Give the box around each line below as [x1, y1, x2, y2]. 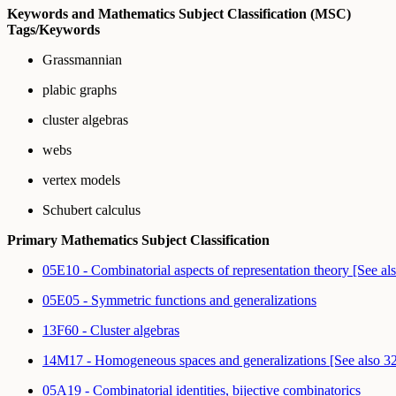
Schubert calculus [42, 202, 141, 218]
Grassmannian [42, 52, 122, 68]
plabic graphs [42, 82, 117, 98]
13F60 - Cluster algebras [42, 323, 179, 339]
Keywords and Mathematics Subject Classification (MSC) [7, 6, 351, 22]
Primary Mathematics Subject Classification [7, 232, 270, 248]
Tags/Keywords [7, 22, 100, 38]
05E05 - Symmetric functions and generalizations [42, 293, 316, 308]
